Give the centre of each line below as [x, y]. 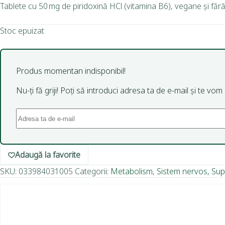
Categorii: [93, 172]
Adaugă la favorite [48, 155]
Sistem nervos [182, 172]
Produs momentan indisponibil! [71, 71]
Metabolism [132, 172]
